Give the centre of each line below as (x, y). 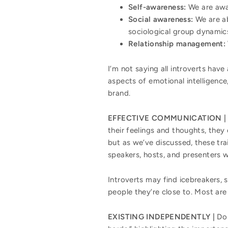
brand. (119, 93)
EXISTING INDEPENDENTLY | (161, 217)
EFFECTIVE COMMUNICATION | (167, 118)
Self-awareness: (158, 7)
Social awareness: (162, 19)
